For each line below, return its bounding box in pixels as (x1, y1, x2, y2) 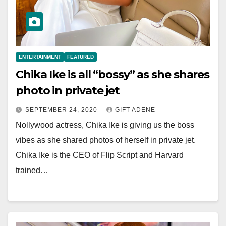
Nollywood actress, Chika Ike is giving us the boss (16, 121, 194, 130)
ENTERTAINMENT (19, 54, 61, 60)
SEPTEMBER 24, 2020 (25, 106, 99, 114)
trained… (16, 166, 48, 175)
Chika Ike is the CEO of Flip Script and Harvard (16, 151, 184, 160)
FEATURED (67, 54, 94, 60)
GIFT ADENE (115, 106, 155, 114)
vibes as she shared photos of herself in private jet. (16, 136, 196, 145)
